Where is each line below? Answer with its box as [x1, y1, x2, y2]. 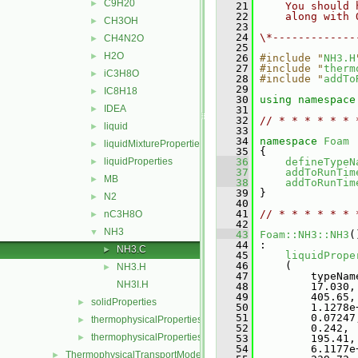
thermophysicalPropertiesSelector [91, 332, 238, 343]
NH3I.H [117, 279, 149, 290]
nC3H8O [104, 209, 142, 220]
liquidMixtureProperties [104, 138, 205, 149]
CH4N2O [104, 33, 144, 44]
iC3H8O [104, 68, 139, 79]
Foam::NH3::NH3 [260, 229, 349, 241]
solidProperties [91, 296, 157, 308]
